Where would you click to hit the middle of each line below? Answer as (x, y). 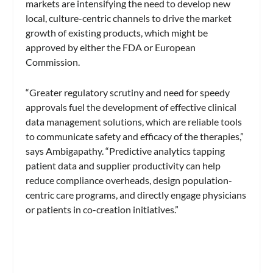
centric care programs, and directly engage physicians (136, 194)
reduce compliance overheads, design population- (129, 180)
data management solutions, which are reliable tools (134, 121)
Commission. (53, 62)
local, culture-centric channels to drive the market (129, 18)
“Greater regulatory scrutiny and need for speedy (128, 92)
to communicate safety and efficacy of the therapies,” (135, 136)
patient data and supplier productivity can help (123, 165)
